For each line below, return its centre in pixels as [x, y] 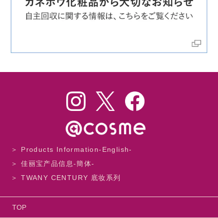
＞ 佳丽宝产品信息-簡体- [53, 164]
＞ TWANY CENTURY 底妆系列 [66, 178]
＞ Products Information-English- [72, 149]
